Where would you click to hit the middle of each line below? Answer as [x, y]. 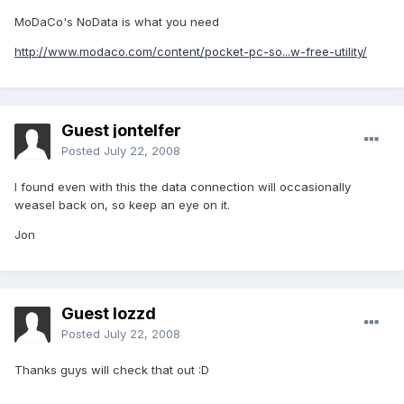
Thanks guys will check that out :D [112, 370]
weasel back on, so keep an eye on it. [122, 205]
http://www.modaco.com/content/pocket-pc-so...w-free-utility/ [191, 52]
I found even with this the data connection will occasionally [183, 187]
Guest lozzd [109, 314]
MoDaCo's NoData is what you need [117, 22]
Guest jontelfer [121, 131]
